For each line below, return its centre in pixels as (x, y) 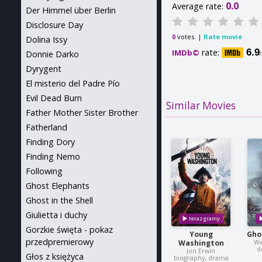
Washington (201, 243)
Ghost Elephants (58, 186)
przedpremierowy (60, 242)
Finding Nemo (53, 156)
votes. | (191, 36)
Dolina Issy (46, 39)
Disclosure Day (54, 25)
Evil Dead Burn (54, 98)
